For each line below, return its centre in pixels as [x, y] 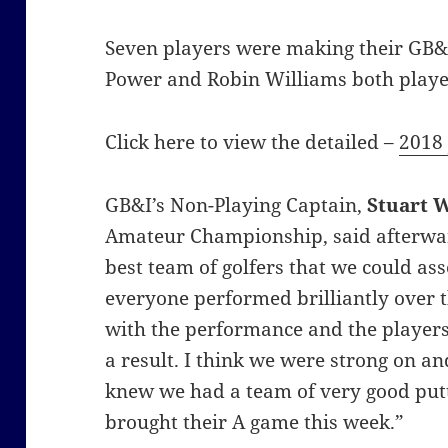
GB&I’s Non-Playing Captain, [236, 205]
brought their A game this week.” [255, 422]
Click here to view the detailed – [252, 142]
